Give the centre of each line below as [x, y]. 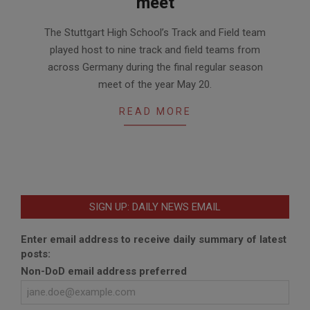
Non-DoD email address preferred [104, 272]
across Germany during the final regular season [155, 67]
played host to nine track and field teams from [155, 50]
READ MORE [155, 112]
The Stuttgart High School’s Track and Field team [155, 33]
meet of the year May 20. [155, 85]
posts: [36, 254]
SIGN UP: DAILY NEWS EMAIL [155, 207]
